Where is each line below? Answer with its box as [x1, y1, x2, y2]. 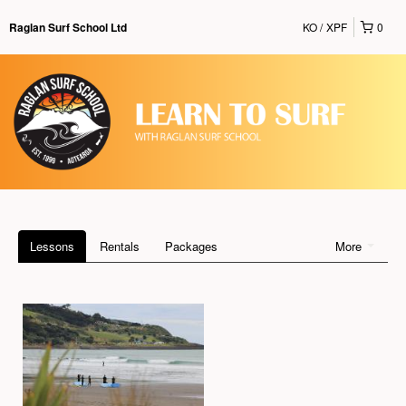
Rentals [100, 237, 140, 256]
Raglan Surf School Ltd [9, 19, 127, 35]
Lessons [30, 237, 74, 256]
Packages [165, 237, 217, 256]
